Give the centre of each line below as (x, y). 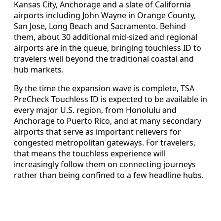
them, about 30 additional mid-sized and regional (106, 37)
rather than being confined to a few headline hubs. (109, 175)
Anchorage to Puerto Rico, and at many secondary (108, 121)
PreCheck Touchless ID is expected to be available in (110, 99)
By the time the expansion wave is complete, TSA (104, 88)
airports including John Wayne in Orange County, (105, 15)
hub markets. (39, 69)
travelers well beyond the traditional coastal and (104, 58)
